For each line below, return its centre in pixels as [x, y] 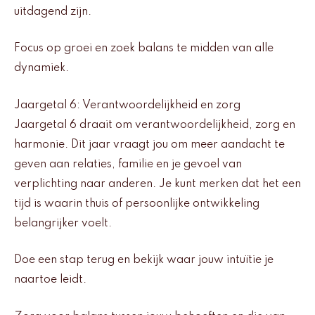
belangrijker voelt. [63, 223]
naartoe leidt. [50, 280]
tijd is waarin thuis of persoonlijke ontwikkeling [137, 204]
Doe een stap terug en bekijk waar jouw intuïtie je [144, 261]
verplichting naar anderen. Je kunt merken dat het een [157, 184]
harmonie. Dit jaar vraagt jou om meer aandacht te [149, 144]
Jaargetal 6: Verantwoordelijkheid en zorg [127, 105]
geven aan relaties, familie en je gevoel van [128, 164]
